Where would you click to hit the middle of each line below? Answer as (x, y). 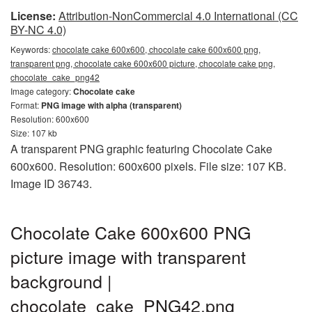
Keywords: (31, 49)
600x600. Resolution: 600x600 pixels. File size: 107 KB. (148, 166)
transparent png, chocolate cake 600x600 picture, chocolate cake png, (143, 63)
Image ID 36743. (51, 184)
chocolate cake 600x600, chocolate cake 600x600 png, (156, 49)
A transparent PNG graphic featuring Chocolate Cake (141, 149)
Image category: (42, 91)
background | (61, 281)
